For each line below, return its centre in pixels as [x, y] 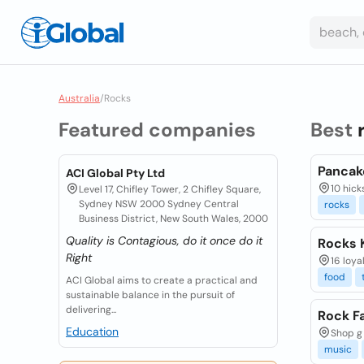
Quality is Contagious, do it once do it [164, 240]
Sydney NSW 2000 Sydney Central [159, 204]
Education [92, 331]
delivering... [91, 310]
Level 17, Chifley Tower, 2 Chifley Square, [170, 189]
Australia [79, 98]
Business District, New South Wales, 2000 [173, 219]
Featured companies [157, 130]
